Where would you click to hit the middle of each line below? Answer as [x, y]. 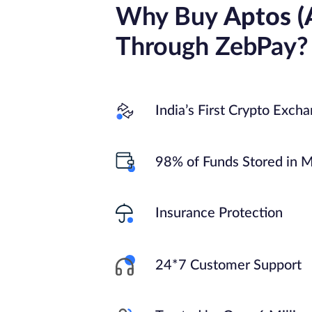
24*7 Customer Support [228, 265]
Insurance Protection [219, 213]
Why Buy [170, 18]
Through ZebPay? [212, 48]
